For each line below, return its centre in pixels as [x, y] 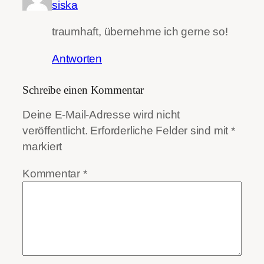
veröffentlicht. [55, 131]
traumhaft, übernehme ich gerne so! [140, 32]
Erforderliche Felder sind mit [161, 131]
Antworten [77, 58]
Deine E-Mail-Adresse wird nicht [101, 115]
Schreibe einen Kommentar [83, 90]
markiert [42, 147]
